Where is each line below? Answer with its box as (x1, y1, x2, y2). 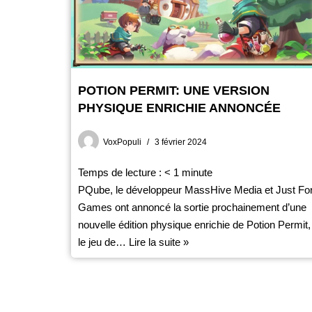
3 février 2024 (155, 136, 207, 147)
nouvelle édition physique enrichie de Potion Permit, (78, 218, 311, 231)
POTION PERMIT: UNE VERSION (78, 83, 270, 97)
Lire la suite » (129, 235, 189, 248)
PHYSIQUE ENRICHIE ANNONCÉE (78, 100, 281, 115)
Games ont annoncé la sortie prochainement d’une (78, 201, 306, 213)
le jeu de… (78, 235, 129, 248)
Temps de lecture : (78, 166, 164, 178)
